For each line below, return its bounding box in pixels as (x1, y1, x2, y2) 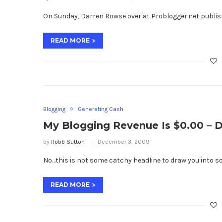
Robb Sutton (51, 138, 85, 145)
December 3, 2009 (98, 138, 150, 145)
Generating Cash (78, 105, 123, 112)
